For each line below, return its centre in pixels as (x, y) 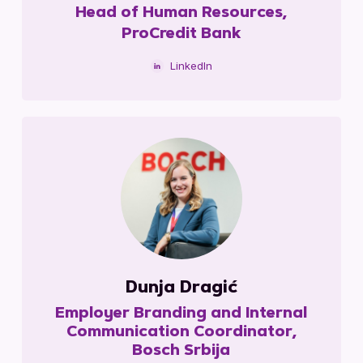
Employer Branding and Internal (181, 315)
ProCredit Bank (181, 34)
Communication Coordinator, (181, 333)
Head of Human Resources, (181, 13)
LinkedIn (191, 65)
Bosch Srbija (181, 352)
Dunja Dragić (181, 289)
